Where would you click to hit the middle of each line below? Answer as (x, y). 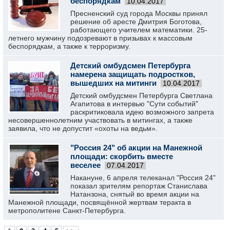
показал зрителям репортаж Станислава (139, 186)
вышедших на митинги (113, 83)
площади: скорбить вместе (122, 156)
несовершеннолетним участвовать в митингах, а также (100, 120)
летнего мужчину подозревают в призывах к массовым (100, 38)
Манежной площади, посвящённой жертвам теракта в (100, 202)
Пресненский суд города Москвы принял (139, 13)
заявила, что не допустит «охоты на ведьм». (83, 128)
